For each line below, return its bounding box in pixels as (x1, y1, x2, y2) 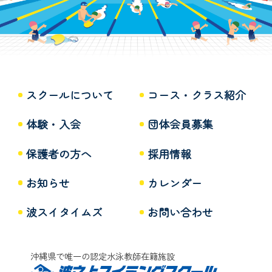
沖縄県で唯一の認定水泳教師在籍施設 (30, 250, 175, 263)
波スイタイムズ (26, 204, 103, 220)
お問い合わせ (148, 204, 214, 220)
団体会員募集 (148, 116, 214, 132)
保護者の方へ (26, 145, 92, 161)
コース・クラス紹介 (148, 87, 246, 103)
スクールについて (26, 87, 114, 103)
